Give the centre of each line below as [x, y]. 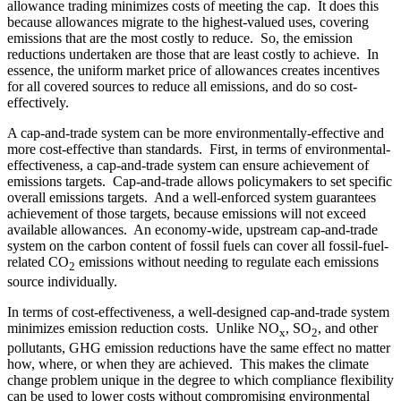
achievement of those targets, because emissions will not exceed [187, 213]
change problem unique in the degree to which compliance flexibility [200, 380]
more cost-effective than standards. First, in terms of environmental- [199, 149]
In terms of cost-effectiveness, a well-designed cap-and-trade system [198, 311]
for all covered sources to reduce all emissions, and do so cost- [182, 86]
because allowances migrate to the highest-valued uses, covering [188, 21]
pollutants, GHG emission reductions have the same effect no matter [199, 347]
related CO [38, 261]
